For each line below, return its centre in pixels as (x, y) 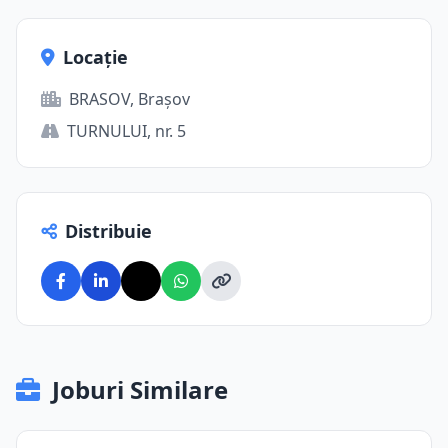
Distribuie (108, 231)
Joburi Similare (140, 389)
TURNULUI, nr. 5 (126, 131)
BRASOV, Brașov (129, 99)
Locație (95, 57)
